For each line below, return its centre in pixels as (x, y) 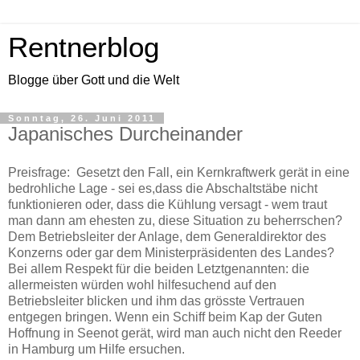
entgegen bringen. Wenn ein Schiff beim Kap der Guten (165, 317)
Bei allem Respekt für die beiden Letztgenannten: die (159, 268)
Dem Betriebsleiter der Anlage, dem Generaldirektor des (167, 236)
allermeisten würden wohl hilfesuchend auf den (142, 284)
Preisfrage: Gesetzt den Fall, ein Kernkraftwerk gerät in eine (179, 172)
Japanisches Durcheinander (125, 134)
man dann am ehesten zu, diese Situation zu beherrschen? (175, 220)
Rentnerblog (84, 47)
